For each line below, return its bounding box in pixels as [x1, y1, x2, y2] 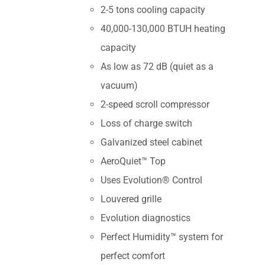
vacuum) [101, 80, 138, 92]
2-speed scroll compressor [101, 99, 210, 111]
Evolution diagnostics [101, 212, 191, 224]
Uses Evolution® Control [101, 174, 203, 186]
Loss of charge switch [101, 118, 193, 130]
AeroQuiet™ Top [101, 156, 166, 167]
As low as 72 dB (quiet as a [101, 61, 214, 73]
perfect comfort [101, 250, 166, 262]
